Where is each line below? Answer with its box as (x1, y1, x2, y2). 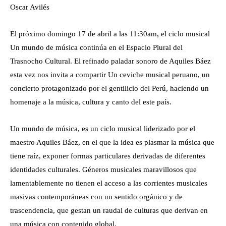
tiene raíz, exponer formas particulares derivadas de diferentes (10, 152, 205, 160)
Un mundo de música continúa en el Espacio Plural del (10, 43, 183, 51)
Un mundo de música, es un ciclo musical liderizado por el (10, 125, 195, 133)
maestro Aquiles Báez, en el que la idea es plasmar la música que (10, 138, 214, 146)
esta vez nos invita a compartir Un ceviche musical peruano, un (10, 71, 210, 79)
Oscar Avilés (10, 3, 49, 11)
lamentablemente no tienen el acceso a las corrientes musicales (10, 179, 207, 187)
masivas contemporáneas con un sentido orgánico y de (10, 193, 183, 201)
